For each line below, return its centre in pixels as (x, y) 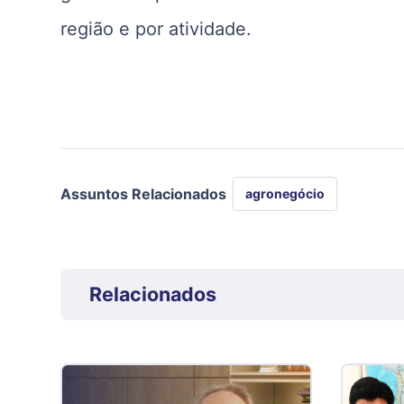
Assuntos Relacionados (144, 194)
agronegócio (285, 194)
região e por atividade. (156, 28)
